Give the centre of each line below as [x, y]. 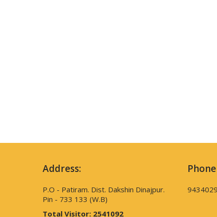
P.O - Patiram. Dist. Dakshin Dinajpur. [103, 189]
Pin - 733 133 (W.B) [75, 199]
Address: [62, 168]
